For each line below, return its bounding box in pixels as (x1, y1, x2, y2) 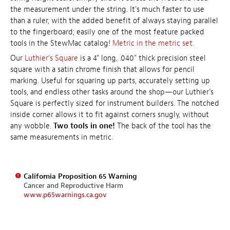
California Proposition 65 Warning (23, 171, 137, 181)
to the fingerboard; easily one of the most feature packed (10, 27, 204, 37)
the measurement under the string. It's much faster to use (10, 4, 204, 14)
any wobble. (10, 121, 53, 131)
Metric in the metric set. (112, 38, 194, 48)
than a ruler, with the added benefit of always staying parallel (10, 15, 218, 26)
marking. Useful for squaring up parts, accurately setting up (10, 76, 210, 86)
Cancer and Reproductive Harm (23, 181, 123, 190)
